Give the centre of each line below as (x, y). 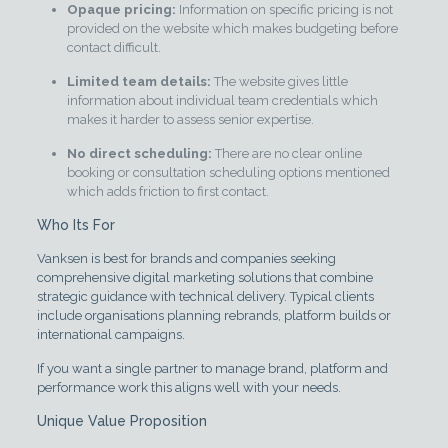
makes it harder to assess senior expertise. (190, 119)
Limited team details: (138, 81)
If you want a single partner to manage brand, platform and (212, 368)
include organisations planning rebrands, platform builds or (213, 315)
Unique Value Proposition (121, 420)
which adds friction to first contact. (167, 191)
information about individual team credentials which (222, 100)
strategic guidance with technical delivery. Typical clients (205, 296)
